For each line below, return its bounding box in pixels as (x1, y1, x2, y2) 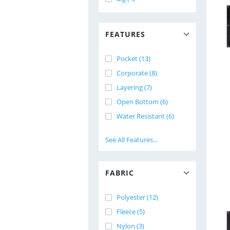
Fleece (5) (117, 207, 145, 216)
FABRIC (105, 168, 134, 178)
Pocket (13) (117, 54, 150, 63)
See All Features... (105, 135, 158, 144)
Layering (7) (117, 83, 152, 92)
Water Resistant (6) (117, 111, 174, 121)
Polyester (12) (117, 193, 158, 202)
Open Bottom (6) (117, 97, 168, 106)
